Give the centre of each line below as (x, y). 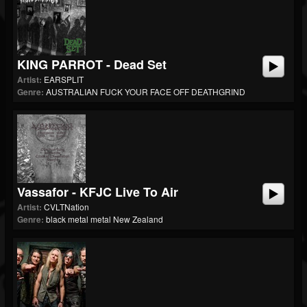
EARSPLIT (64, 79)
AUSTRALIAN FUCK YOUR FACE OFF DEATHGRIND (146, 91)
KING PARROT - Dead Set (92, 64)
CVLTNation (66, 207)
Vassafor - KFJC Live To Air (98, 192)
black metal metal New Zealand (105, 219)
